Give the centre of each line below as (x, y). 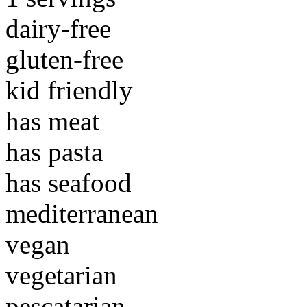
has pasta (54, 152)
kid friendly (69, 90)
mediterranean (82, 213)
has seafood (69, 183)
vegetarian (61, 275)
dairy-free (58, 28)
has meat (52, 121)
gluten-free (64, 59)
